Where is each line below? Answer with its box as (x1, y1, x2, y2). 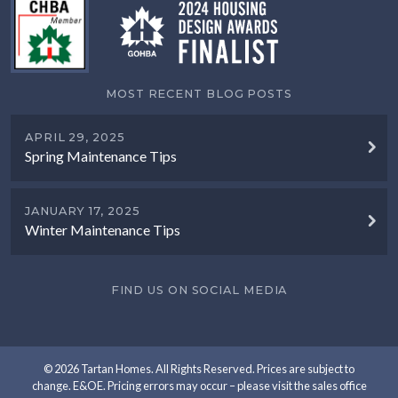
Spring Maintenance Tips (25, 147, 177, 164)
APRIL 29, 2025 (25, 130, 125, 144)
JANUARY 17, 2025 (25, 203, 140, 218)
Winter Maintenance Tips (25, 220, 180, 238)
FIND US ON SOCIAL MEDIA (110, 283, 288, 297)
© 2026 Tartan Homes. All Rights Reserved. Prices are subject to (44, 361, 354, 376)
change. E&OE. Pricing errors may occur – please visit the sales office (31, 378, 367, 393)
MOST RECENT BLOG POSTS (106, 86, 292, 100)
